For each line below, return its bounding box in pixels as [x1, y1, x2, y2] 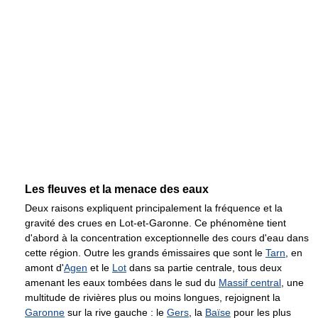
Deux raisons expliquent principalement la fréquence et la [25, 202, 283, 214]
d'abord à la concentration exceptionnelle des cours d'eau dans [25, 232, 309, 244]
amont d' [25, 262, 64, 274]
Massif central [219, 277, 281, 289]
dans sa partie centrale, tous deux [126, 262, 282, 274]
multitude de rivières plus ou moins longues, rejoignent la [25, 292, 280, 304]
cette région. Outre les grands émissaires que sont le [25, 247, 265, 259]
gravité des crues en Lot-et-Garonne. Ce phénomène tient [25, 217, 286, 229]
